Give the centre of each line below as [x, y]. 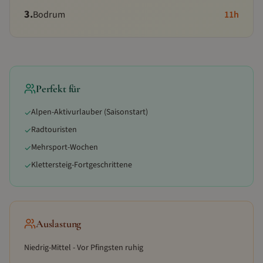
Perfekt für [58, 89]
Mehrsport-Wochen [65, 147]
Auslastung [59, 224]
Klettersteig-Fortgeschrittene [82, 165]
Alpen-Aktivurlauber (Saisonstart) [90, 112]
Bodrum [49, 15]
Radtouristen [54, 130]
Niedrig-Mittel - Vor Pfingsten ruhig [84, 248]
